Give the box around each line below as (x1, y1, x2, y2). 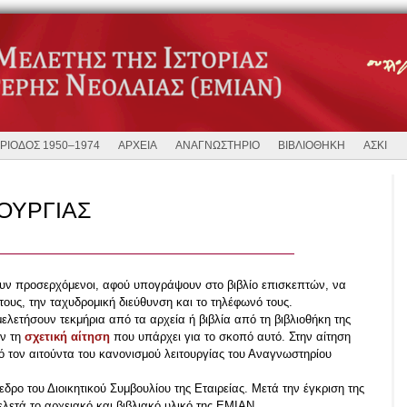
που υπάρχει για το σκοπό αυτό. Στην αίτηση (110, 330, 351, 343)
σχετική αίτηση (25, 330, 110, 343)
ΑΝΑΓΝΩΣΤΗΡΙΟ (175, 139, 260, 152)
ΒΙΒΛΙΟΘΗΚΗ (278, 139, 345, 152)
